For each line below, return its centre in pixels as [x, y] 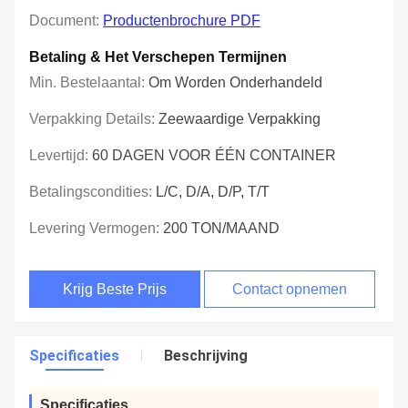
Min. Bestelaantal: [89, 83]
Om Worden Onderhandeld [235, 83]
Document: [66, 21]
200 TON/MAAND [221, 229]
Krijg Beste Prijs [115, 290]
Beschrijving [206, 356]
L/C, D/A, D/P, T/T [213, 192]
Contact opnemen [290, 290]
